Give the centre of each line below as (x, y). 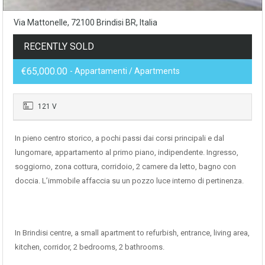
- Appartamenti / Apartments (125, 71)
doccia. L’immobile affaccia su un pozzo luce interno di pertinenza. (129, 181)
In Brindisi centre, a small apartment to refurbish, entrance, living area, (132, 233)
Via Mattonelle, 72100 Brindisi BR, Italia (85, 23)
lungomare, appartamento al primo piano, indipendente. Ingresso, (127, 153)
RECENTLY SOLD (59, 47)
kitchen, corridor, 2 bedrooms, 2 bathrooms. (90, 247)
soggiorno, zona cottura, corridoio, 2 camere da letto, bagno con (125, 167)
